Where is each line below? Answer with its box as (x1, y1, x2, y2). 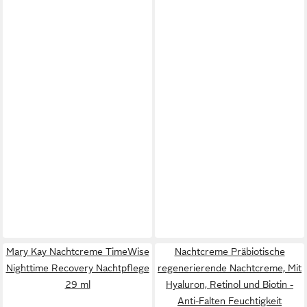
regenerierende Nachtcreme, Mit (158, 262, 302, 273)
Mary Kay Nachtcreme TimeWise (5, 245, 149, 257)
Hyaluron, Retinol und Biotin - (166, 278, 293, 290)
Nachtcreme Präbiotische (174, 245, 285, 257)
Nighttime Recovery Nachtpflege (5, 262, 149, 273)
